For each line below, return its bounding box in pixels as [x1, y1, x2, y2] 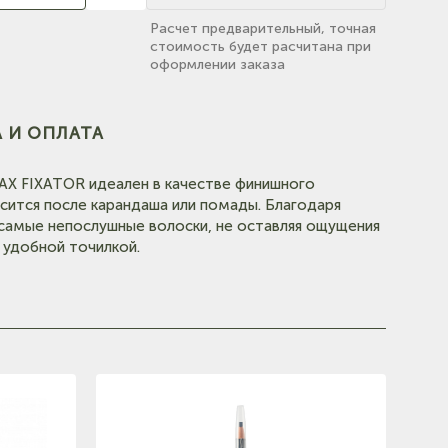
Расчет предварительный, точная [149, 19, 376, 37]
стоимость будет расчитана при [149, 37, 371, 55]
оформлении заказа [149, 55, 285, 73]
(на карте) [3, 250, 68, 266]
